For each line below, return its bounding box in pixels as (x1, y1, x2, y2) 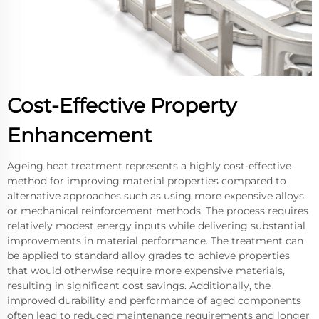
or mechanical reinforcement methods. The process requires (7, 204, 308, 218)
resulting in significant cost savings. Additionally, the (7, 279, 271, 293)
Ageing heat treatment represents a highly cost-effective (7, 159, 291, 173)
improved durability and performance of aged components (7, 294, 301, 308)
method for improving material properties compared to (7, 174, 286, 188)
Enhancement (7, 123, 152, 148)
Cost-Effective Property (7, 93, 236, 118)
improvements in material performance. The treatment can (7, 234, 303, 248)
